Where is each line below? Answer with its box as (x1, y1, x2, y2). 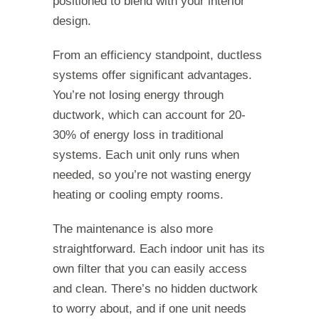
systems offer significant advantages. (53, 68, 252, 83)
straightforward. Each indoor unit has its (53, 242, 265, 256)
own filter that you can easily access (53, 262, 247, 276)
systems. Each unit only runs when (53, 148, 239, 162)
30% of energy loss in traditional (53, 128, 224, 142)
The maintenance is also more (53, 222, 213, 236)
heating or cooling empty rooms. (53, 188, 224, 202)
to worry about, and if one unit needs (53, 302, 246, 316)
